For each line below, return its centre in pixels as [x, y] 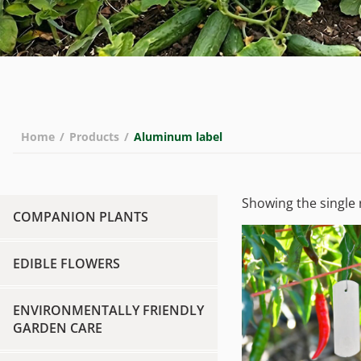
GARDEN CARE [58, 328]
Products [94, 137]
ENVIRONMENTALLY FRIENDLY [108, 310]
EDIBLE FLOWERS [66, 263]
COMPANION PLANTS [81, 217]
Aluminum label [178, 137]
